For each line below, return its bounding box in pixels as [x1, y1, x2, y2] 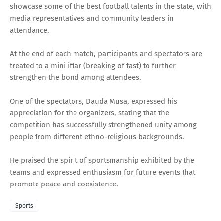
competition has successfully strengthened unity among [10, 120, 197, 130]
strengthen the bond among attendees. [10, 73, 141, 82]
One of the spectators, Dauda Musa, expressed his [10, 97, 177, 106]
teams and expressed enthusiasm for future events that [10, 168, 195, 177]
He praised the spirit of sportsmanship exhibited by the [10, 156, 194, 165]
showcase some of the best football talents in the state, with [10, 2, 211, 11]
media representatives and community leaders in [10, 14, 174, 23]
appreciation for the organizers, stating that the [10, 109, 169, 118]
